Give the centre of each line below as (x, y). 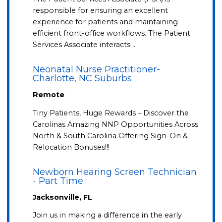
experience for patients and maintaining (106, 22)
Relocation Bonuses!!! (71, 147)
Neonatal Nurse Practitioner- (97, 69)
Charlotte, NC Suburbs (83, 78)
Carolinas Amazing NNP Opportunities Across (116, 124)
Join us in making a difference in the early (108, 215)
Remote (49, 95)
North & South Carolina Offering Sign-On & (111, 136)
